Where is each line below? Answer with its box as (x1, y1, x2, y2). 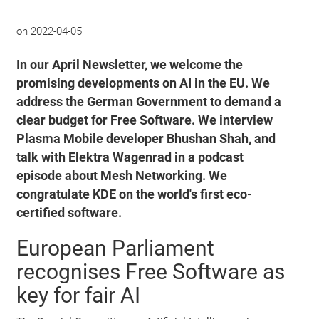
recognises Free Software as (16, 258, 286, 284)
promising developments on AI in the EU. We (16, 75, 271, 91)
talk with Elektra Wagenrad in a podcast (16, 149, 244, 165)
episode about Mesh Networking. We (16, 167, 228, 184)
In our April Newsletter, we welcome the (16, 56, 244, 73)
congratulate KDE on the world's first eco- (16, 186, 253, 202)
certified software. (16, 204, 122, 221)
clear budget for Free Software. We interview (16, 112, 273, 128)
